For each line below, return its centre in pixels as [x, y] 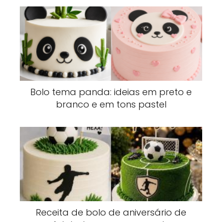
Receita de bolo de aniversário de [111, 213]
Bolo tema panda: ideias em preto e [111, 92]
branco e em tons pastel [111, 104]
